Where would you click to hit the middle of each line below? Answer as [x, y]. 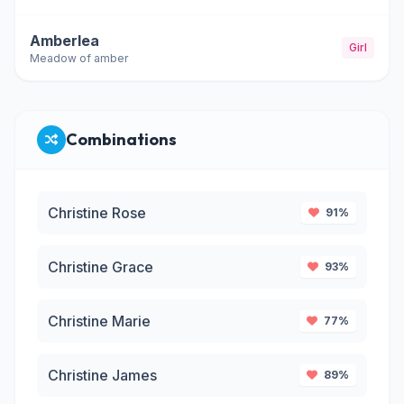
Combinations [121, 139]
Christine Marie [99, 321]
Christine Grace [101, 267]
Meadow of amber [79, 58]
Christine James [102, 375]
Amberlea [64, 41]
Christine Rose [97, 213]
